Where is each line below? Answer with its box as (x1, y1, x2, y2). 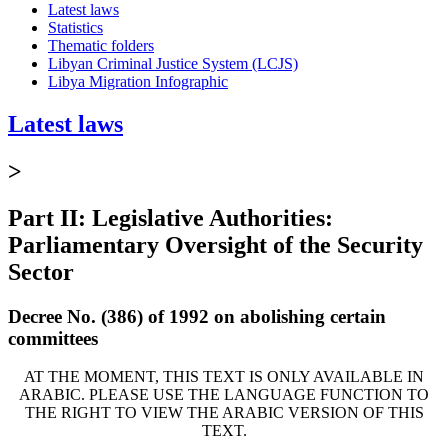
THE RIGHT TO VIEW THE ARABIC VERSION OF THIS (24, 404, 424, 422)
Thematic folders (48, 36, 154, 54)
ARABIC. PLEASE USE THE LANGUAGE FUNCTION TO (19, 386, 429, 404)
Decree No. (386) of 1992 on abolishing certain (8, 305, 386, 327)
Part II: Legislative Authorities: (8, 204, 333, 231)
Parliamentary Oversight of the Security (8, 231, 423, 258)
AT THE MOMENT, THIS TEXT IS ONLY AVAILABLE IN (24, 368, 424, 386)
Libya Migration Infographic (48, 72, 228, 90)
